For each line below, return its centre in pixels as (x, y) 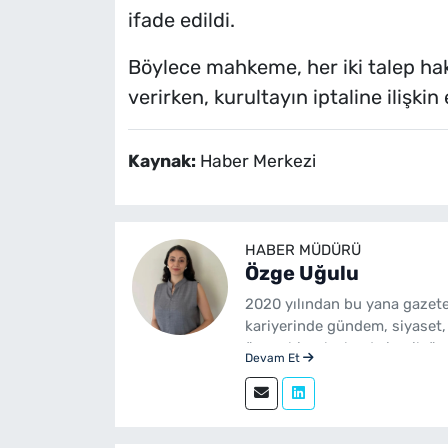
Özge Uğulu (301, 272)
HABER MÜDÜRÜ (302, 249)
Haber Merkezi (257, 160)
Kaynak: (163, 160)
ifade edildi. (181, 19)
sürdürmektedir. (300, 392)
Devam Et (273, 357)
